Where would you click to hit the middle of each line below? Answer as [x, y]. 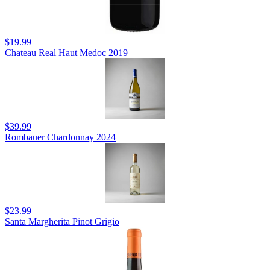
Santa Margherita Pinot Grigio [62, 221]
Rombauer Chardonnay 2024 [60, 137]
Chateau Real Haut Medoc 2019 [66, 52]
